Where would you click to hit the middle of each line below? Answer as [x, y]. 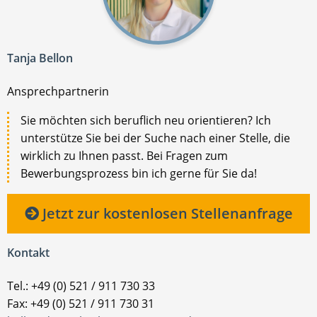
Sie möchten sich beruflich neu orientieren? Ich [146, 120]
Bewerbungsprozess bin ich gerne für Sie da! [139, 173]
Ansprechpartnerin [58, 91]
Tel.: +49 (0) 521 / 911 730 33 [81, 286]
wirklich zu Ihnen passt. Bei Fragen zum [124, 155]
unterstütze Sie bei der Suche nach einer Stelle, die [155, 138]
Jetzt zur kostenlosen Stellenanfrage [166, 213]
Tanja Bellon [40, 58]
